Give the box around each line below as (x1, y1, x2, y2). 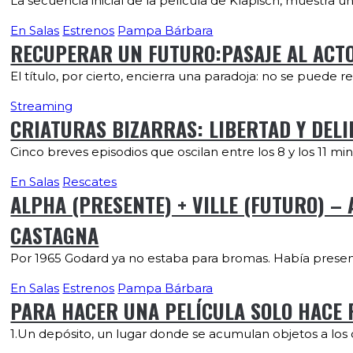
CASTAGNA (10, 220, 99, 251)
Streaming (10, 98, 73, 113)
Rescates (62, 174, 117, 189)
